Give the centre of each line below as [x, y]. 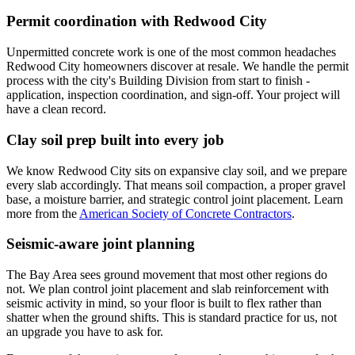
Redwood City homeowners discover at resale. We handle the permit [177, 67]
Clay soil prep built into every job [115, 139]
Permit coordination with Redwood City [137, 21]
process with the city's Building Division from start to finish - [158, 81]
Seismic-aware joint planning [101, 244]
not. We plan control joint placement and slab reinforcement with [168, 289]
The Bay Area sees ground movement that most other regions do [167, 275]
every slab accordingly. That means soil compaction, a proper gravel [176, 185]
